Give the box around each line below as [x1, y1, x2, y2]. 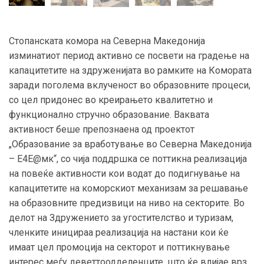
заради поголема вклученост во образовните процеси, [9, 79, 250, 91]
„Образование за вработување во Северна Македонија [9, 138, 252, 150]
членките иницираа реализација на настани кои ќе [9, 226, 229, 238]
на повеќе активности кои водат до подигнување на [9, 167, 240, 179]
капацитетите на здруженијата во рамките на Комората [9, 64, 252, 76]
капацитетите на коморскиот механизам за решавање [9, 182, 248, 194]
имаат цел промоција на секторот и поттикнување [9, 241, 230, 253]
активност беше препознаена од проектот [9, 123, 194, 135]
